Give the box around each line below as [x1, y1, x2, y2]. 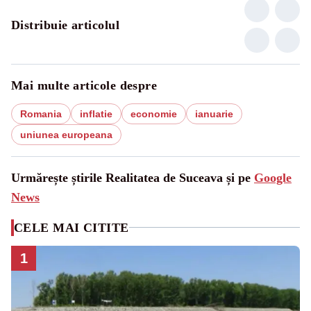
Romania [20, 108, 62, 119]
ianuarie [195, 108, 233, 119]
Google [254, 170, 292, 185]
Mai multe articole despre [11, 78, 158, 92]
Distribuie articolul [11, 17, 119, 32]
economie [131, 108, 177, 119]
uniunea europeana [20, 128, 112, 140]
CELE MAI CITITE [14, 220, 129, 235]
